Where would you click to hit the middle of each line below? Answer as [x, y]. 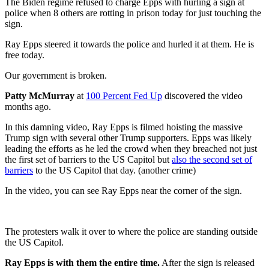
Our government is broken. [56, 75]
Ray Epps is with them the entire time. [82, 262]
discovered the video [202, 95]
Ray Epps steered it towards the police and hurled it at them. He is [129, 44]
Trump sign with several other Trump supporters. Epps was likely [128, 138]
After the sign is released [207, 262]
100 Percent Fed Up [124, 95]
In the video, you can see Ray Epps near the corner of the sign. [123, 190]
